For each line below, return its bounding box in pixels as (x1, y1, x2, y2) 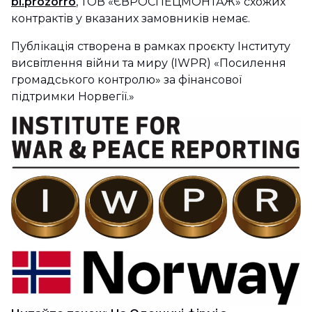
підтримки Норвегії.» (11, 89, 134, 103)
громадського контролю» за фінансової (11, 72, 242, 86)
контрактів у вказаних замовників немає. (11, 11, 253, 25)
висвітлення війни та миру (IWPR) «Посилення (11, 56, 286, 70)
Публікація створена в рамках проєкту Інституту (11, 39, 290, 53)
